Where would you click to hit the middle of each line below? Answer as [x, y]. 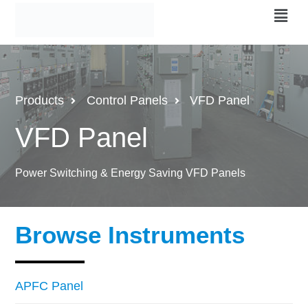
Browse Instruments [130, 234]
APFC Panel [49, 286]
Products [40, 101]
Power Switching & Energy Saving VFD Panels [131, 173]
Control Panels [127, 101]
